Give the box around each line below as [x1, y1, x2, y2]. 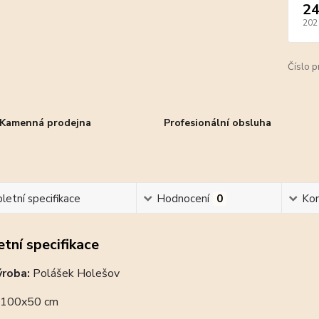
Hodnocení [156, 192, 209, 206]
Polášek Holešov [32, 266, 120, 281]
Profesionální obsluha [163, 116, 271, 130]
